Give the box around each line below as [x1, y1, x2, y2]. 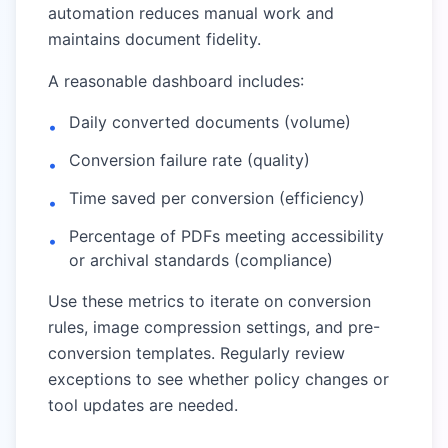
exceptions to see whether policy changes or [48, 369, 389, 389]
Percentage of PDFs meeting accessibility [69, 226, 384, 246]
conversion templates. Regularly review [48, 343, 345, 363]
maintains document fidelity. [48, 29, 261, 49]
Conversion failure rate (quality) [69, 150, 310, 170]
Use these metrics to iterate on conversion [48, 291, 371, 311]
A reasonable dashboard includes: [48, 71, 304, 91]
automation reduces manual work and [48, 3, 334, 23]
